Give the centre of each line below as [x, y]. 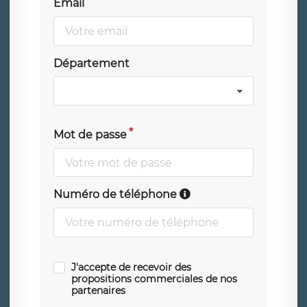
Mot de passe [90, 134]
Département [91, 63]
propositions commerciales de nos [154, 279]
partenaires [98, 290]
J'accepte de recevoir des [131, 267]
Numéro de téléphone [116, 195]
